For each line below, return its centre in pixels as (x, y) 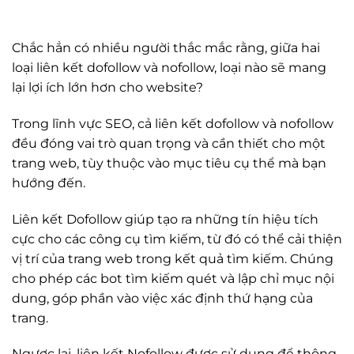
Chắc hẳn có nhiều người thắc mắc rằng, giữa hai (166, 48)
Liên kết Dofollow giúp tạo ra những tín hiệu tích (165, 219)
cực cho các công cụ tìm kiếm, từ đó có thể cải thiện (177, 239)
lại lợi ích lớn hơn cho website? (107, 87)
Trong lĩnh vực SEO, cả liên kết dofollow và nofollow (173, 123)
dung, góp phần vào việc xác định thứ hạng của (162, 298)
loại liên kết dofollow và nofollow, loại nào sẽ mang (169, 68)
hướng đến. (49, 183)
